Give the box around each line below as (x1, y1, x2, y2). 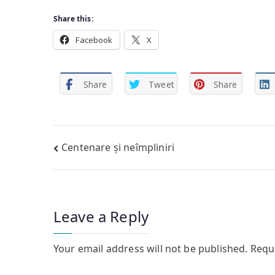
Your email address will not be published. (53, 241, 248, 255)
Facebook (76, 34, 113, 45)
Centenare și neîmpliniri (61, 140, 175, 154)
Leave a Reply (53, 206, 149, 227)
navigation (53, 162, 152, 188)
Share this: (53, 14, 93, 24)
